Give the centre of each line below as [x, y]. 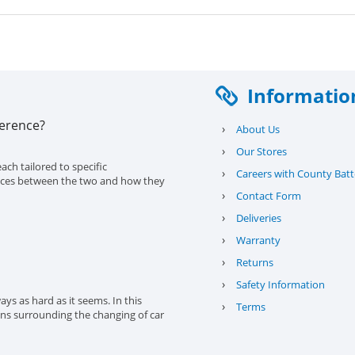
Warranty [258, 240]
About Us [258, 129]
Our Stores [261, 151]
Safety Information [280, 284]
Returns [254, 262]
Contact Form [268, 196]
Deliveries [258, 218]
